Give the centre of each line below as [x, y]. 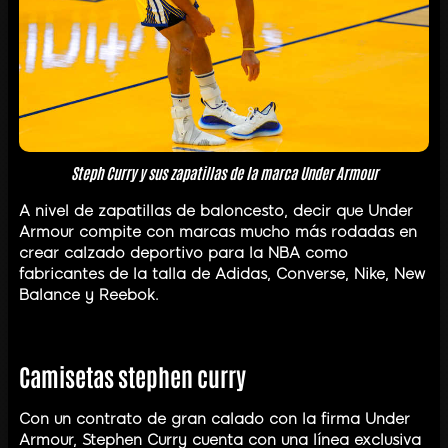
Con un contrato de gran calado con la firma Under [214, 419]
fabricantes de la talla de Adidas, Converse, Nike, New [222, 273]
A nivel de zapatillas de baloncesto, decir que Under [216, 210]
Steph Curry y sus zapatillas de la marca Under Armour [224, 172]
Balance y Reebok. [89, 294]
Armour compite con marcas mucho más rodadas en [218, 231]
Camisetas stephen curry [132, 375]
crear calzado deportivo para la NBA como [183, 252]
